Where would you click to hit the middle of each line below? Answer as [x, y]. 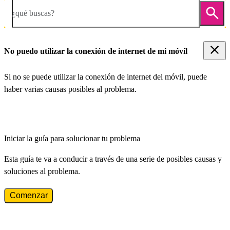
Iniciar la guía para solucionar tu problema [72, 139]
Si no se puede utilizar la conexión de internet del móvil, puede [106, 77]
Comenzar [28, 196]
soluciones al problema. [42, 171]
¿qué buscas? [33, 13]
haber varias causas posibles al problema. [70, 89]
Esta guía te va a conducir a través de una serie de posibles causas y [113, 159]
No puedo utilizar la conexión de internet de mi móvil [96, 51]
